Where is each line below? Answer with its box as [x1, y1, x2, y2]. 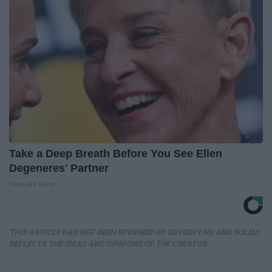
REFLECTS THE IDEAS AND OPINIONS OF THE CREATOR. [9, 239, 209, 248]
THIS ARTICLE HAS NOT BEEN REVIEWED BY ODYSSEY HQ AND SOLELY [9, 227, 260, 237]
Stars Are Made [9, 180, 55, 188]
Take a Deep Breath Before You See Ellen [9, 147, 222, 160]
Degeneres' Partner [9, 161, 109, 174]
